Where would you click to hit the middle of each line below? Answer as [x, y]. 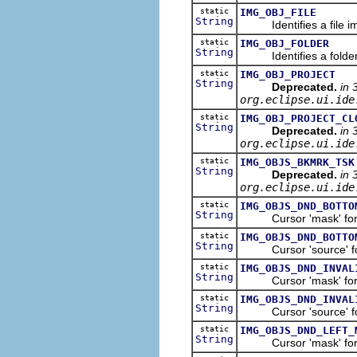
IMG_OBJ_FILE [278, 12]
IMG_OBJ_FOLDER [284, 43]
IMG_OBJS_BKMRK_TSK [297, 162]
